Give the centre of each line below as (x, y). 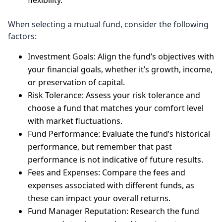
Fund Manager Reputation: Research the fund (113, 211)
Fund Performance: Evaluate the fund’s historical (119, 134)
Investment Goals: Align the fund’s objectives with (121, 56)
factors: (22, 36)
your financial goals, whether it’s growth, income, (120, 69)
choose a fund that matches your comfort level (116, 108)
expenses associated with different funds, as (111, 185)
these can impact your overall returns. (99, 198)
